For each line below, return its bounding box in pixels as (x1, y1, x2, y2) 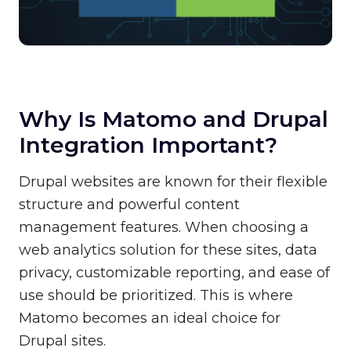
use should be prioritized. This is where (19, 287, 293, 305)
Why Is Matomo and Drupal (19, 106, 328, 133)
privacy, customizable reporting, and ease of (19, 264, 330, 282)
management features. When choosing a (19, 219, 309, 237)
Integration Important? (19, 132, 277, 159)
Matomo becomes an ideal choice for (19, 309, 280, 327)
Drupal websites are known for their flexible (19, 173, 327, 191)
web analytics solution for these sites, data (19, 241, 317, 259)
